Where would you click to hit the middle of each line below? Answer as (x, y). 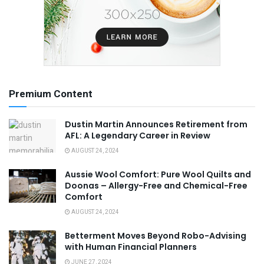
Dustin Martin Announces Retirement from (156, 124)
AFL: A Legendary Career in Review (138, 135)
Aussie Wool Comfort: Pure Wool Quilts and (158, 174)
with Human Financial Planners (131, 247)
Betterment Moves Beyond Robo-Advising (156, 235)
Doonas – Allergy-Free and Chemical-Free (156, 185)
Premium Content (51, 94)
